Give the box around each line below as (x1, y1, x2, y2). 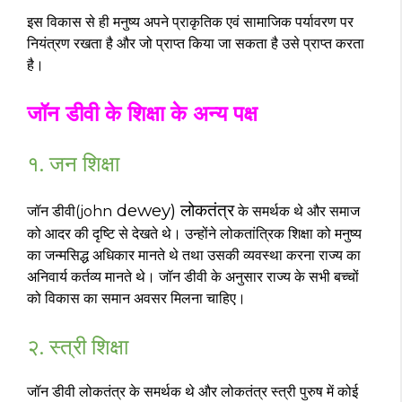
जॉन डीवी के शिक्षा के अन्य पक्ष (27, 100, 258, 127)
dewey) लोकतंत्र (112, 199, 234, 221)
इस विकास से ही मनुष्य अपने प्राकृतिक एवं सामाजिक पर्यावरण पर (27, 13, 354, 31)
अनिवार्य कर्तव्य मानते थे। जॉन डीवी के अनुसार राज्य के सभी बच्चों (27, 267, 359, 285)
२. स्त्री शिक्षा (27, 333, 128, 360)
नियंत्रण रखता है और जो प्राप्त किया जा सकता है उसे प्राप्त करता (27, 34, 364, 52)
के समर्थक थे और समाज (234, 202, 360, 220)
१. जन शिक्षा (27, 150, 119, 177)
